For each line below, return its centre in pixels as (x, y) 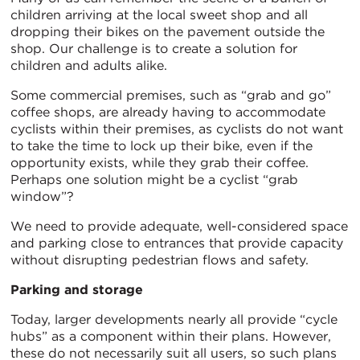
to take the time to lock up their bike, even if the (162, 146)
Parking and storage (77, 290)
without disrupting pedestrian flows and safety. (160, 260)
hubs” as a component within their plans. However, (171, 337)
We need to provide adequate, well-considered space (179, 227)
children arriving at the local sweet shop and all (159, 15)
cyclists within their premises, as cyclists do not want (177, 129)
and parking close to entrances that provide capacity (177, 243)
